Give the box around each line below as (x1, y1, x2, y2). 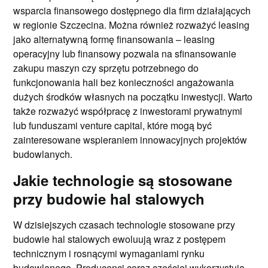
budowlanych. (13, 147, 73, 161)
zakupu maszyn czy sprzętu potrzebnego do (13, 60, 199, 75)
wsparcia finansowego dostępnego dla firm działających (13, 3, 251, 17)
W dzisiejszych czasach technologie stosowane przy (13, 217, 236, 232)
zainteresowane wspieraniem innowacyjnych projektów (13, 132, 248, 147)
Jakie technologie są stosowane (13, 169, 233, 190)
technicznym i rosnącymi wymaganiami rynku (13, 246, 205, 260)
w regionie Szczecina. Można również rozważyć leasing (13, 17, 250, 32)
